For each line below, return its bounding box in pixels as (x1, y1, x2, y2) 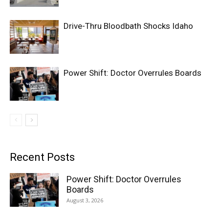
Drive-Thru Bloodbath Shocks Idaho (64, 21, 193, 31)
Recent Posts (10, 151, 75, 163)
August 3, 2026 (66, 196, 103, 204)
